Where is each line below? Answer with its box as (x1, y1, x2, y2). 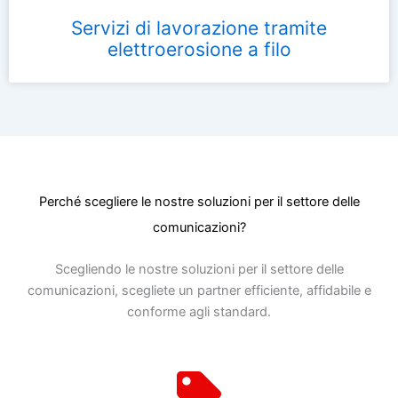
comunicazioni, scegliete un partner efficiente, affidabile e (27, 282, 371, 298)
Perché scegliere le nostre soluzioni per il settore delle (38, 193, 360, 210)
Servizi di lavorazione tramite (71, 16, 327, 39)
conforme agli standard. (127, 303, 271, 320)
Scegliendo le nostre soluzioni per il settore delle (54, 260, 344, 277)
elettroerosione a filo (107, 37, 291, 60)
